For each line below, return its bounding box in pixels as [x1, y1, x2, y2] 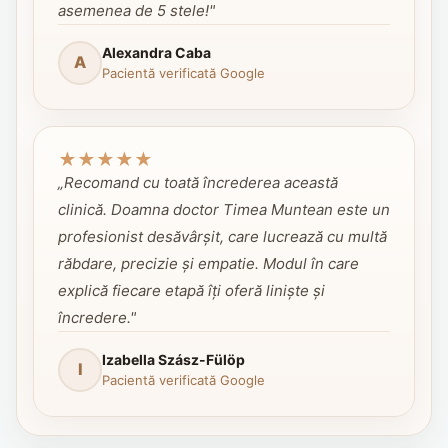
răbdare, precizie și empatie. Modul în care [58, 253, 359, 273]
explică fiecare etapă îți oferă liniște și [58, 280, 325, 300]
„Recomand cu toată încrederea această [58, 172, 338, 192]
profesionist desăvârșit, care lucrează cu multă [58, 226, 387, 246]
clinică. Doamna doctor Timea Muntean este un [58, 199, 390, 219]
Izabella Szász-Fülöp [102, 350, 245, 368]
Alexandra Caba [102, 43, 211, 61]
